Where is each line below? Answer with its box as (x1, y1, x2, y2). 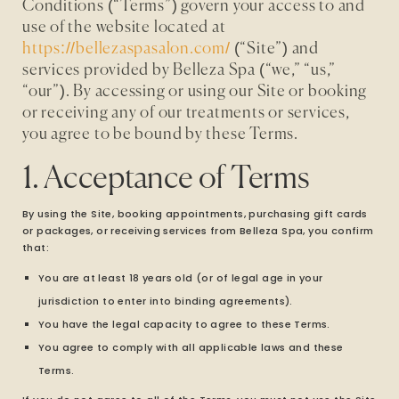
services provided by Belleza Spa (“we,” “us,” (22, 62, 337, 78)
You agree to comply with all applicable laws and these (38, 340, 344, 354)
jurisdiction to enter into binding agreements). (38, 294, 293, 308)
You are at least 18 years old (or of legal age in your (38, 271, 323, 285)
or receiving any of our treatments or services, (22, 105, 350, 121)
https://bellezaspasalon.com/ (22, 41, 231, 57)
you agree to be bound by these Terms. (22, 126, 298, 142)
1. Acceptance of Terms (22, 164, 310, 195)
